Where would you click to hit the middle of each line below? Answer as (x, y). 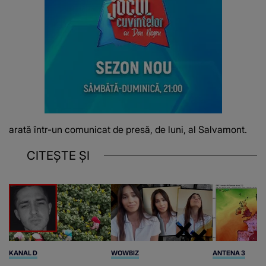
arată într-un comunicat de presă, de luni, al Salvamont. (128, 129)
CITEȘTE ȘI (58, 155)
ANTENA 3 (229, 253)
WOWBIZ (125, 253)
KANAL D (23, 253)
